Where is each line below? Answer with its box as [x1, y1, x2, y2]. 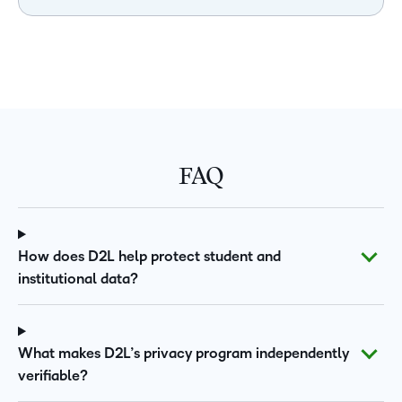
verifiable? [18, 368, 88, 385]
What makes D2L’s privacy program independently [18, 345, 349, 363]
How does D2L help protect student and [18, 249, 281, 266]
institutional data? [18, 271, 138, 288]
